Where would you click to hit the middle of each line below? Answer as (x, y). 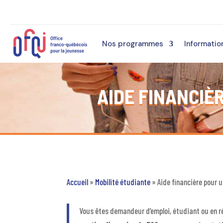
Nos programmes (132, 44)
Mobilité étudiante (123, 182)
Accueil (78, 182)
